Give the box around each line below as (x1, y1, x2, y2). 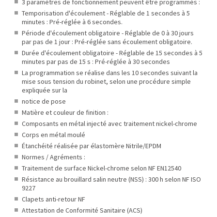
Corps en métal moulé (22, 130, 85, 139)
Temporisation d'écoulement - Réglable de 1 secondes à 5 (22, 9, 190, 18)
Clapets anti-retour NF (22, 195, 85, 204)
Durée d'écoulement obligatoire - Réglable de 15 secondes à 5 (22, 48, 202, 58)
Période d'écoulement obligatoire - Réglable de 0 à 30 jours (22, 29, 194, 38)
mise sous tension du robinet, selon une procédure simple (22, 77, 191, 86)
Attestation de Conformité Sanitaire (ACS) (22, 206, 142, 215)
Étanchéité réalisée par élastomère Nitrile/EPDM (22, 141, 161, 151)
